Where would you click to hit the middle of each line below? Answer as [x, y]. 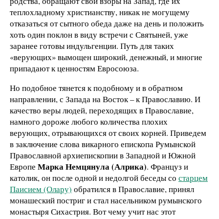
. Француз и [167, 166]
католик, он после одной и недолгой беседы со [94, 177]
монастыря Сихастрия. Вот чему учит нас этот [93, 211]
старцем [193, 177]
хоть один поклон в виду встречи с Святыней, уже [99, 34]
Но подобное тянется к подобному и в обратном [96, 88]
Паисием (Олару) [41, 189]
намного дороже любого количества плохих [89, 121]
